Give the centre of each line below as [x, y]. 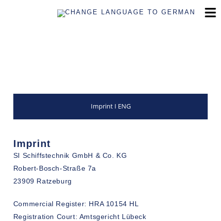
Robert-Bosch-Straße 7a [55, 168]
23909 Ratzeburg [42, 181]
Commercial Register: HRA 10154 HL [76, 204]
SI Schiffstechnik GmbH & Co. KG [70, 156]
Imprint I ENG [110, 106]
